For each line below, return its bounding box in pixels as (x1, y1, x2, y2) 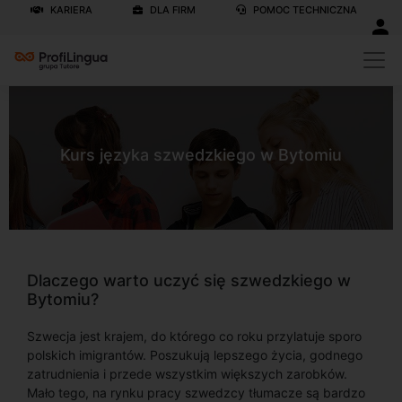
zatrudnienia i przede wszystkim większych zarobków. (27, 366, 347, 381)
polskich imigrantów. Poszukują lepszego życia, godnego (27, 347, 363, 363)
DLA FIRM (147, 3, 196, 16)
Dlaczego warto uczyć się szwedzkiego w (27, 271, 351, 290)
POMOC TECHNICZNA (250, 3, 357, 16)
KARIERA (48, 3, 92, 16)
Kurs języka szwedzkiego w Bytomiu (60, 144, 342, 164)
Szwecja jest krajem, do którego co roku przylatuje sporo (27, 328, 362, 344)
